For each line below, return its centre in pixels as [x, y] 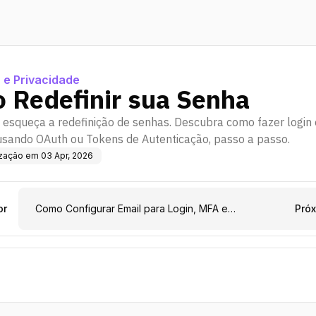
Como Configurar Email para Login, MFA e [132, 208]
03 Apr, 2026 [67, 156]
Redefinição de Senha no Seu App [116, 223]
